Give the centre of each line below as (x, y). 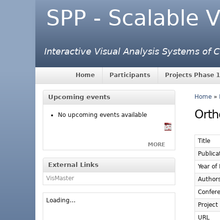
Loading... (61, 200)
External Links (73, 165)
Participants (130, 75)
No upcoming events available (102, 115)
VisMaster (60, 178)
